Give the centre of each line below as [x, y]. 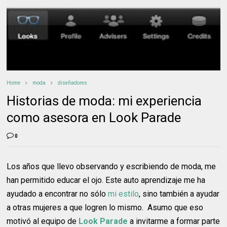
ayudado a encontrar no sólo [58, 194]
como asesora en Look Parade [94, 117]
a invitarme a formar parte [174, 221]
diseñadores [73, 83]
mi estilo [124, 194]
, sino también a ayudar [179, 194]
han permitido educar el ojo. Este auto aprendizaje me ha [106, 180]
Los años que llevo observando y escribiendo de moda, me [111, 166]
